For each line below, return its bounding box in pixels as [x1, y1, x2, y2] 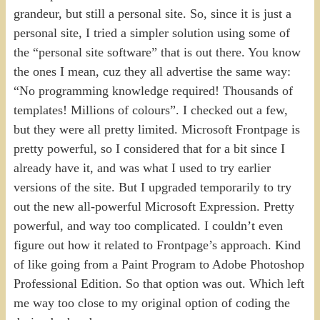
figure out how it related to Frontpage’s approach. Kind [13, 237, 301, 252]
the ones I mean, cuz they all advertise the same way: [13, 64, 291, 79]
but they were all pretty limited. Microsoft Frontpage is [13, 121, 300, 136]
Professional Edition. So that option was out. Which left [13, 276, 304, 291]
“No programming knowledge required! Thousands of [13, 83, 293, 98]
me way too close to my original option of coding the [13, 295, 290, 310]
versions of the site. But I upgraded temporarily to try [13, 179, 291, 194]
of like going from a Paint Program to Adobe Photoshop [13, 256, 304, 271]
